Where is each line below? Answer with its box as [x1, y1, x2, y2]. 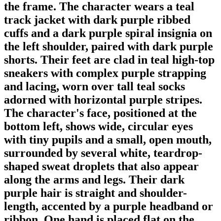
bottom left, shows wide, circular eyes [4, 119, 193, 133]
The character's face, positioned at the [4, 106, 197, 119]
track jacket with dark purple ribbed [4, 13, 190, 26]
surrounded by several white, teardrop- [4, 146, 202, 159]
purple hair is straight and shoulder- [4, 186, 187, 199]
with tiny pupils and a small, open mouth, [4, 133, 212, 146]
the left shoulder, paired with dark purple [4, 39, 213, 53]
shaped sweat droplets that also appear [4, 159, 199, 173]
